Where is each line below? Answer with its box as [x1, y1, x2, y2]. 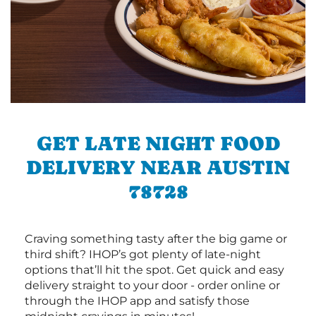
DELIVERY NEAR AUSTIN [26, 155, 290, 178]
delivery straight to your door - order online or [25, 278, 280, 292]
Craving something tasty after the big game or [25, 231, 287, 245]
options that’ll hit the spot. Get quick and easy [25, 262, 284, 276]
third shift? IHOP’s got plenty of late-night [25, 247, 261, 261]
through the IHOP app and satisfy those [25, 293, 250, 308]
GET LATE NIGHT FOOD [36, 131, 280, 154]
